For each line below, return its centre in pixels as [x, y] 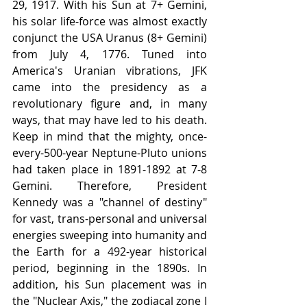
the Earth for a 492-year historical [110, 252]
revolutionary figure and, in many [110, 104]
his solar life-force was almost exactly [110, 22]
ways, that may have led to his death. [110, 120]
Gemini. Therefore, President [110, 186]
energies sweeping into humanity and [110, 235]
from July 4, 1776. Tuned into [110, 54]
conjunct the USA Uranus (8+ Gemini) [110, 38]
